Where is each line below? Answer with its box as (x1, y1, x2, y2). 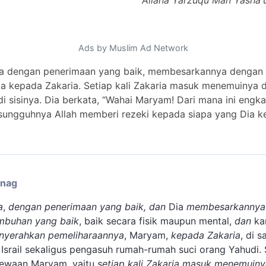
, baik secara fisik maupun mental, (79, 215, 235, 227)
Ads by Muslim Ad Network (78, 43, 188, 53)
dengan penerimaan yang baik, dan (8, 201, 166, 213)
